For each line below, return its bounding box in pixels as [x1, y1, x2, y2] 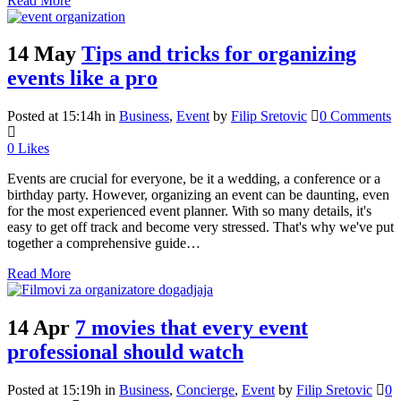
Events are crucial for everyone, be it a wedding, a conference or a [7, 171, 380, 187]
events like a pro [7, 66, 158, 90]
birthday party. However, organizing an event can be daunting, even [7, 187, 389, 203]
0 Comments [320, 108, 391, 124]
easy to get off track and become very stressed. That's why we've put [7, 219, 394, 235]
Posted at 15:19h [7, 382, 101, 398]
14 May [7, 42, 76, 66]
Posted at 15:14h [7, 108, 101, 124]
